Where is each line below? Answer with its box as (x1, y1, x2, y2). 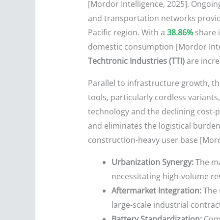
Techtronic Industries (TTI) (87, 55, 185, 67)
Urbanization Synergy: (111, 157, 193, 168)
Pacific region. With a (87, 27, 167, 38)
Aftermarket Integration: (111, 185, 201, 196)
